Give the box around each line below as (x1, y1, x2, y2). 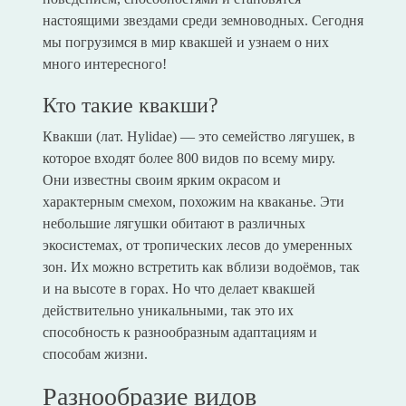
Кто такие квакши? (42, 93, 218, 118)
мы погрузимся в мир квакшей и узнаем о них (42, 34, 329, 51)
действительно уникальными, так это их (42, 303, 294, 319)
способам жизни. (42, 346, 148, 362)
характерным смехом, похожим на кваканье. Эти (42, 194, 344, 210)
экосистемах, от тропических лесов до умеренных (42, 237, 353, 254)
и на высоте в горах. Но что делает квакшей (42, 281, 315, 297)
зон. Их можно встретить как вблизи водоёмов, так (42, 259, 360, 275)
